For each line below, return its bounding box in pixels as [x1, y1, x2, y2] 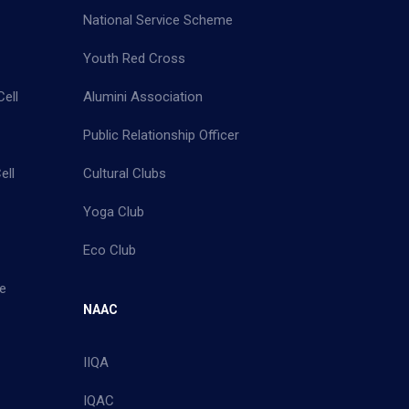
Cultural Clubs [83, 164, 166, 182]
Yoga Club [83, 203, 144, 220]
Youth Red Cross [83, 49, 185, 67]
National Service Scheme [83, 11, 233, 28]
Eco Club [83, 241, 136, 258]
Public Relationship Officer [83, 126, 239, 143]
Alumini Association [83, 88, 203, 105]
